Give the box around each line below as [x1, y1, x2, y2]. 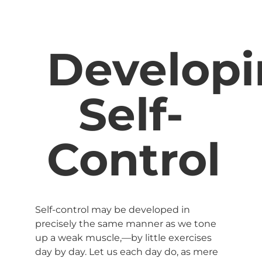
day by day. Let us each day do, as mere [35, 246, 218, 257]
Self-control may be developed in [35, 204, 190, 215]
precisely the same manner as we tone [35, 218, 216, 229]
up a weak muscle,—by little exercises [35, 232, 212, 243]
